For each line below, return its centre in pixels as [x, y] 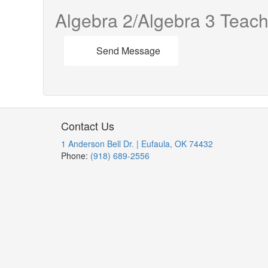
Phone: [76, 156]
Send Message [128, 51]
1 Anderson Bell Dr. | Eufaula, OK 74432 [137, 144]
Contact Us [88, 126]
